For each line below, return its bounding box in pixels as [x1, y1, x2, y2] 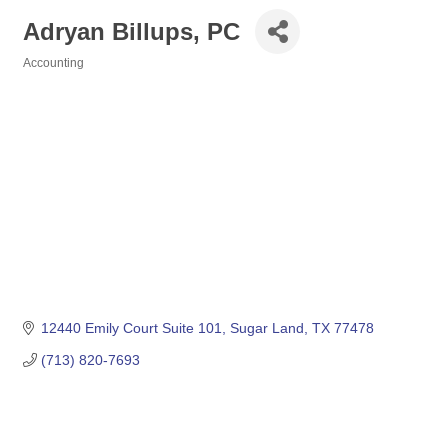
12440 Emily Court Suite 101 [40, 320, 222, 337]
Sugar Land [229, 320, 304, 337]
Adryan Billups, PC [23, 17, 240, 45]
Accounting [23, 56, 84, 70]
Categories [22, 70, 85, 83]
